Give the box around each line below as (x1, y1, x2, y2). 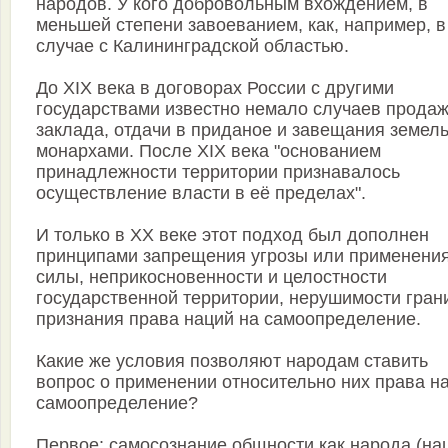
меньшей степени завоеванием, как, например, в (36, 15, 446, 36)
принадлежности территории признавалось (36, 162, 400, 183)
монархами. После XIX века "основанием (36, 141, 381, 162)
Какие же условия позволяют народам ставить (36, 351, 428, 372)
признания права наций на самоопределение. (36, 309, 421, 330)
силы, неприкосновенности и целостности (36, 267, 387, 288)
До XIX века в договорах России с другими (36, 78, 394, 99)
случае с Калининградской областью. (36, 36, 349, 57)
